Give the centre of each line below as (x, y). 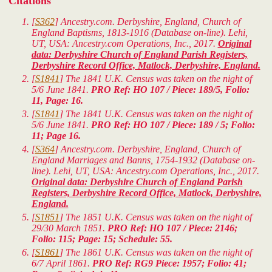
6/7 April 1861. (62, 263)
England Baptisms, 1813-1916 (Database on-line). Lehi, (139, 33)
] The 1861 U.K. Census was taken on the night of (155, 253)
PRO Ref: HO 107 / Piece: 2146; (172, 228)
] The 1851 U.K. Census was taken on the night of (155, 217)
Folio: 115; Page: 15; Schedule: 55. (102, 239)
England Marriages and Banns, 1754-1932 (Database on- (143, 160)
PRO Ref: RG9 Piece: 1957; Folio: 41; (169, 263)
